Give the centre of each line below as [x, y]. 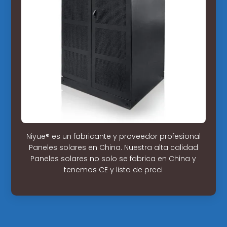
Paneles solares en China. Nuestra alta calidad [113, 147]
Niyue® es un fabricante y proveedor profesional [113, 136]
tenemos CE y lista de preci [113, 169]
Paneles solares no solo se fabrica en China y [113, 158]
